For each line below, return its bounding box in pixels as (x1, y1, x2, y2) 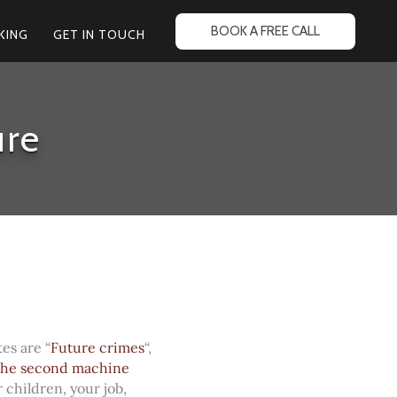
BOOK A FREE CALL (211, 22, 320, 39)
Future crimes (51, 339, 144, 356)
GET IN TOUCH (53, 26, 145, 43)
